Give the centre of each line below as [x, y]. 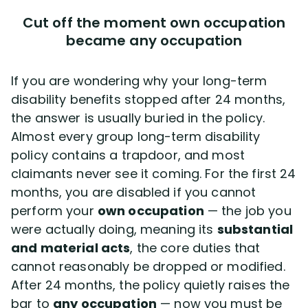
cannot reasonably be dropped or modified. [148, 266]
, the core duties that [195, 247]
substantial [255, 229]
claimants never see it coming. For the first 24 [154, 173]
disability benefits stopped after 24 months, [148, 99]
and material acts [71, 247]
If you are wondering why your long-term [139, 80]
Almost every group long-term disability [136, 136]
